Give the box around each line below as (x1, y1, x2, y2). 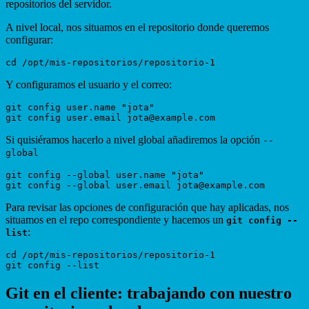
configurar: (6, 33, 53, 46)
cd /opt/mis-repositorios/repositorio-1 (6, 249, 215, 260)
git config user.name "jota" (6, 101, 154, 112)
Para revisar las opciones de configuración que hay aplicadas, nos (6, 201, 289, 213)
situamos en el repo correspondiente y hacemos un (6, 213, 226, 226)
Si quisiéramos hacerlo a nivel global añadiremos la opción (6, 133, 263, 146)
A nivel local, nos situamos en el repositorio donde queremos (6, 21, 269, 33)
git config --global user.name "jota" (6, 169, 204, 180)
